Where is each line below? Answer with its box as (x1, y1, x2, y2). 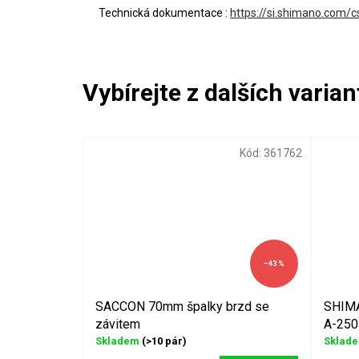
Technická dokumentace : (99, 6, 230, 19)
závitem (95, 316, 140, 332)
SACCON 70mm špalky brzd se (95, 298, 269, 314)
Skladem (95, 334, 142, 347)
